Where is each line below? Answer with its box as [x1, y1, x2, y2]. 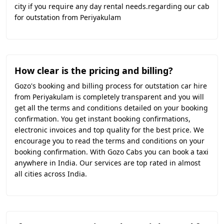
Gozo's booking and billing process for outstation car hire [14, 81, 207, 90]
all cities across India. [14, 169, 87, 178]
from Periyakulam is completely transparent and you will [14, 92, 204, 101]
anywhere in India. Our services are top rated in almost [14, 158, 200, 167]
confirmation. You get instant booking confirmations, [14, 114, 190, 123]
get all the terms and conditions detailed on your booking [14, 103, 208, 112]
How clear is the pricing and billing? [14, 64, 173, 76]
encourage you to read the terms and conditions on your [14, 136, 204, 145]
